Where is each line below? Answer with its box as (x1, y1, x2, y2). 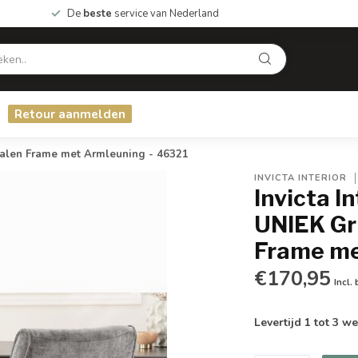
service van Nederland (112, 6, 219, 21)
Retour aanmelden (14, 105, 125, 122)
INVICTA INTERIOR (254, 172, 348, 184)
